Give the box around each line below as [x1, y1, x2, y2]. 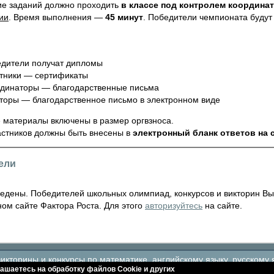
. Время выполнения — [9, 12, 105, 23]
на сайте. [202, 200, 242, 210]
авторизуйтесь [145, 200, 202, 210]
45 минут [105, 12, 143, 23]
